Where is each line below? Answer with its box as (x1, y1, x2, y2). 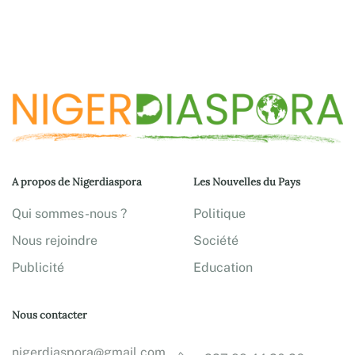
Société (193, 232, 239, 248)
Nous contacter (12, 307, 87, 322)
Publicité (12, 259, 64, 275)
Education (193, 259, 253, 275)
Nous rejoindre (12, 232, 97, 248)
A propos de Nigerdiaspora (12, 174, 142, 189)
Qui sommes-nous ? (12, 205, 127, 221)
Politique (193, 205, 246, 221)
